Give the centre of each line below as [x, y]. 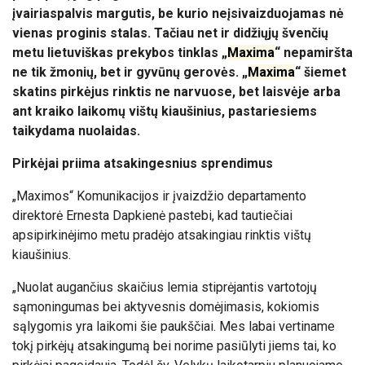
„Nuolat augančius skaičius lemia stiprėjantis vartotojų [165, 287]
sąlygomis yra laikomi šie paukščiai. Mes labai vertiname [174, 326]
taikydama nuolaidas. [76, 131]
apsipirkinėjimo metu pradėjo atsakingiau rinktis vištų [162, 235]
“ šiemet [321, 72]
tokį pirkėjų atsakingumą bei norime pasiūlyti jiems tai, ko [174, 346]
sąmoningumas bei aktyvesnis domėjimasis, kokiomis [166, 307]
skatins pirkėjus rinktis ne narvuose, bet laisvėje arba [176, 92]
